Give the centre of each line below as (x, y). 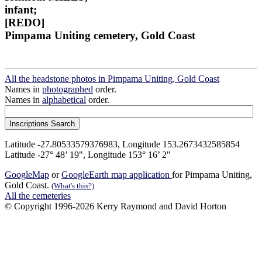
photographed (68, 89)
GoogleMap (27, 175)
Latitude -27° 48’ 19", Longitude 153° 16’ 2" (88, 155)
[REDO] (25, 22)
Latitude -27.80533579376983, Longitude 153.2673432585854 (122, 144)
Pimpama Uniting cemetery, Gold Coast (100, 35)
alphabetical (64, 100)
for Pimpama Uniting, (212, 175)
